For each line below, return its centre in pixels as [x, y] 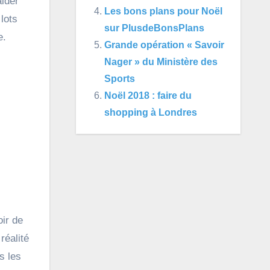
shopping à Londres [150, 112]
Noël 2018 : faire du [148, 96]
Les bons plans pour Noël [163, 11]
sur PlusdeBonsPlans [154, 28]
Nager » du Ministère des [161, 62]
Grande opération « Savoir [164, 45]
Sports [119, 79]
